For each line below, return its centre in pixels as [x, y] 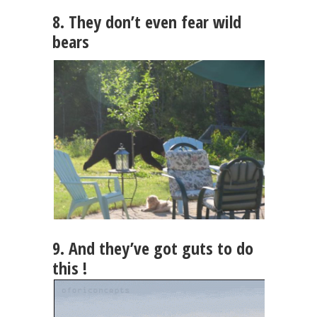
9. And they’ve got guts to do [153, 248]
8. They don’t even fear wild [147, 21]
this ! [70, 267]
